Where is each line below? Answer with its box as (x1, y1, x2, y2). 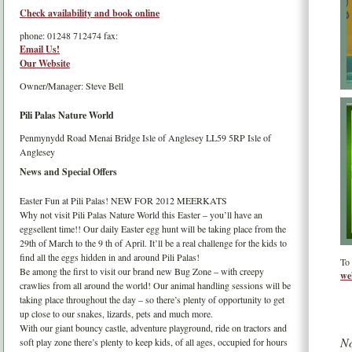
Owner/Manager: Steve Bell (20, 79, 123, 93)
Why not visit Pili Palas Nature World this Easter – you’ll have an (20, 208, 262, 222)
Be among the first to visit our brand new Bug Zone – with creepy (20, 265, 264, 278)
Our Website (20, 57, 70, 71)
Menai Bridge (89, 131, 142, 145)
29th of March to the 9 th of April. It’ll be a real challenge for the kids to (20, 236, 287, 250)
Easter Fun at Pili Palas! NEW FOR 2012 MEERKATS (20, 194, 227, 207)
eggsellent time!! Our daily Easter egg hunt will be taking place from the (20, 222, 286, 236)
